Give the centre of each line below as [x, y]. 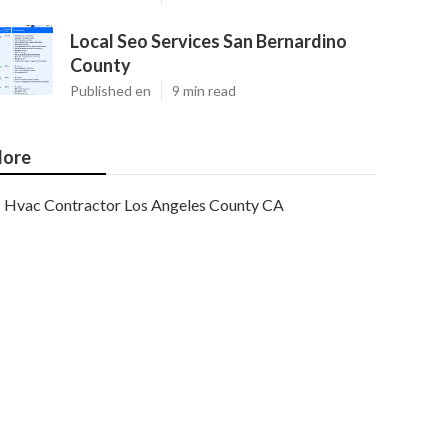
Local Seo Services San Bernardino [208, 41]
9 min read [204, 90]
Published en [110, 90]
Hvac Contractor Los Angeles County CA [144, 204]
